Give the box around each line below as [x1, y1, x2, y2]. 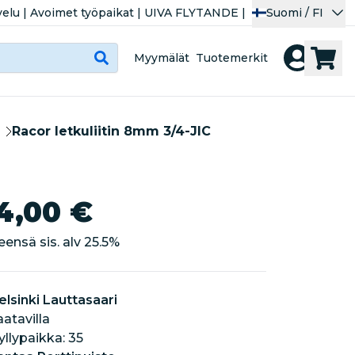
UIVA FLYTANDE [144, 5, 239, 20]
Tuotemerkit [196, 50, 268, 65]
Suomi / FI [266, 5, 323, 20]
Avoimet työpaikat [30, 5, 134, 20]
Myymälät [134, 50, 189, 65]
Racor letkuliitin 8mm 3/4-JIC [11, 124, 211, 139]
